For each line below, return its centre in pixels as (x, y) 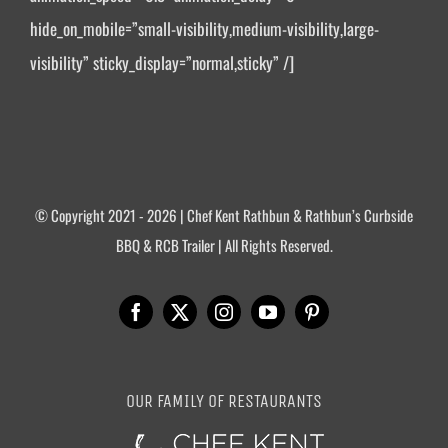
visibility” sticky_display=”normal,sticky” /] (162, 63)
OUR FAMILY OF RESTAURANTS (224, 401)
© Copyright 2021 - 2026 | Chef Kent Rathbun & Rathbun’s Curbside (224, 215)
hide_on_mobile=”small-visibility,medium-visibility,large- (204, 29)
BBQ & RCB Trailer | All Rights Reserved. (224, 245)
